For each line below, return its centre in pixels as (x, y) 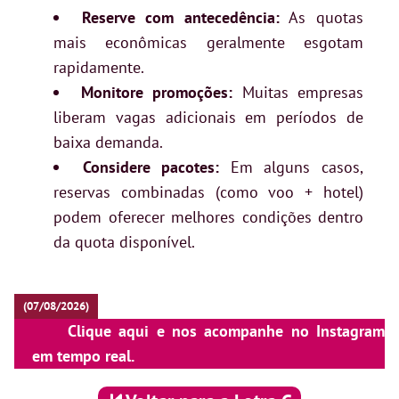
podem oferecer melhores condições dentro (208, 217)
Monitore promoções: (156, 93)
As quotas (322, 18)
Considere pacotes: (151, 167)
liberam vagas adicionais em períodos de (208, 118)
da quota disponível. (124, 242)
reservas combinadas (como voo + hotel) (208, 192)
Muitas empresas (298, 93)
